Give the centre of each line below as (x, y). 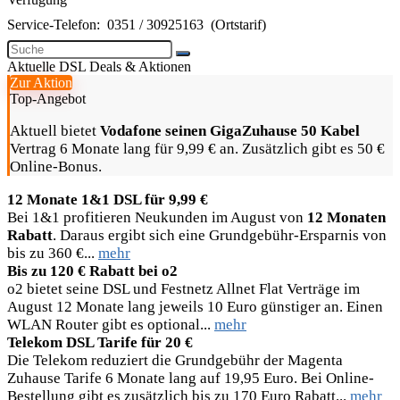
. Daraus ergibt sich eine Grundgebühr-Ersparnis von (220, 235)
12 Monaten (346, 217)
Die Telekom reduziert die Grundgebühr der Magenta (175, 360)
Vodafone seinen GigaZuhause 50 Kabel (230, 131)
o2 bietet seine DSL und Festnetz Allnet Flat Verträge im (183, 289)
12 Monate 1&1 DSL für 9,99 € (108, 200)
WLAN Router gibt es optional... (111, 325)
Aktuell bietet (55, 131)
